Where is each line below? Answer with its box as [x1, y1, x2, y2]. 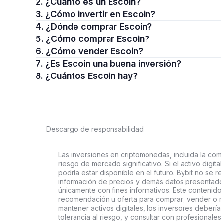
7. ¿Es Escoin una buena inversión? [45, 58, 181, 69]
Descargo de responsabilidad [46, 125, 144, 133]
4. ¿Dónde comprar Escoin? [46, 21, 152, 32]
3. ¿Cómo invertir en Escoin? [45, 9, 155, 19]
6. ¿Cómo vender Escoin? [46, 46, 143, 56]
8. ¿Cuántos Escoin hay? [45, 71, 138, 81]
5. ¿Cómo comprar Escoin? [46, 34, 149, 44]
